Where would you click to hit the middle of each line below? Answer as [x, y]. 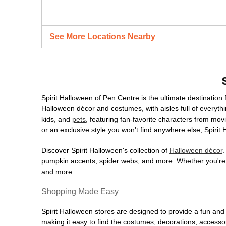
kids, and [57, 119]
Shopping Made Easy [80, 191]
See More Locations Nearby [102, 37]
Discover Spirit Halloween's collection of [105, 150]
